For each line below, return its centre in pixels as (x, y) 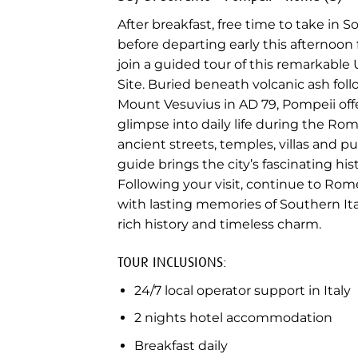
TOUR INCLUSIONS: (172, 262)
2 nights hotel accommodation (233, 318)
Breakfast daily (181, 345)
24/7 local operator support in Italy (242, 290)
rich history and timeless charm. (219, 224)
